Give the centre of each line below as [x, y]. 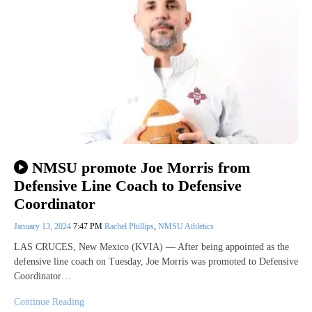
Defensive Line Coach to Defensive [128, 185]
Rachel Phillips [129, 227]
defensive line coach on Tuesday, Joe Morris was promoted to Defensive [156, 262]
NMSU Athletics [186, 227]
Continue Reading [49, 302]
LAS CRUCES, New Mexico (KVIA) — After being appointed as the [151, 247]
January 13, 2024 [44, 227]
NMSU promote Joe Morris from [141, 167]
